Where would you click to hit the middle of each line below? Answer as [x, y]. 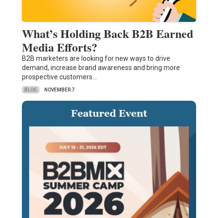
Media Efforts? [59, 47]
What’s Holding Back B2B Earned [107, 34]
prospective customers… [59, 77]
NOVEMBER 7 [59, 90]
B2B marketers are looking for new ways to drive [96, 59]
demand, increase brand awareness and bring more [101, 68]
